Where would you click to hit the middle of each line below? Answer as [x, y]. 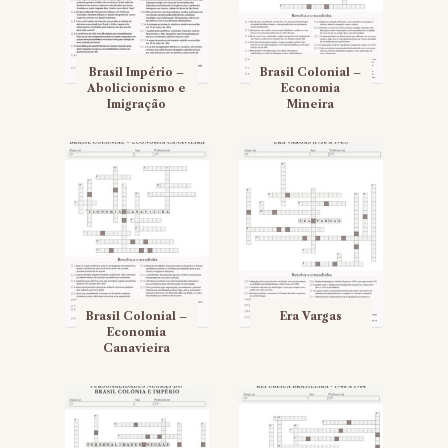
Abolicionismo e [137, 88]
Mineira [311, 104]
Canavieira [137, 348]
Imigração [137, 104]
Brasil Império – [137, 72]
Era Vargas [310, 316]
